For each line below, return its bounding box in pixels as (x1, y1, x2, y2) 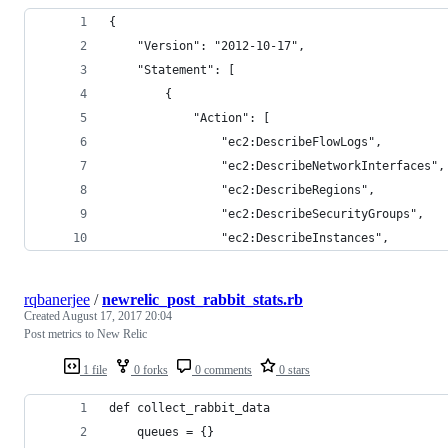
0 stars (276, 362, 310, 377)
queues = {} (109, 424, 214, 439)
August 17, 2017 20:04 (62, 308, 172, 323)
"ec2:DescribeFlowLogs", (109, 134, 382, 149)
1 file (80, 362, 107, 377)
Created (24, 308, 62, 323)
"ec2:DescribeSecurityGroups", (109, 206, 424, 221)
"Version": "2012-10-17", (109, 38, 305, 53)
